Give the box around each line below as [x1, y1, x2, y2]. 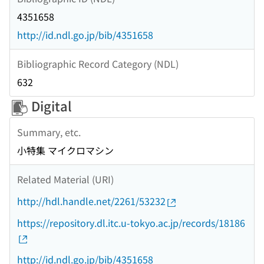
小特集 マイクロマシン [17, 143, 114, 158]
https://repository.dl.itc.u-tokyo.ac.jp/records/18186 [17, 216, 245, 230]
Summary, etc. [17, 124, 81, 139]
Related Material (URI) [17, 171, 114, 186]
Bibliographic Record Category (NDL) [17, 56, 179, 71]
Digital [28, 96, 72, 115]
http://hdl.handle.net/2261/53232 [17, 194, 166, 209]
